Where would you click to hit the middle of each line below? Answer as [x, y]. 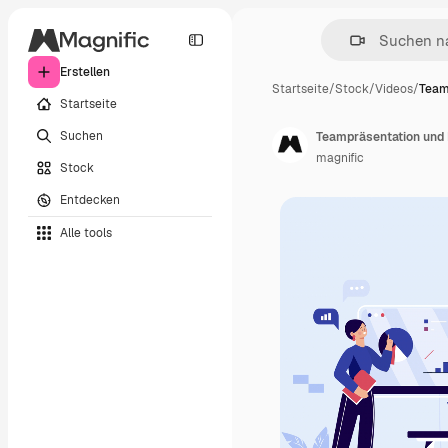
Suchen [81, 135]
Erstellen [85, 72]
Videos [394, 89]
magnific [340, 158]
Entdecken [90, 199]
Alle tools [86, 232]
